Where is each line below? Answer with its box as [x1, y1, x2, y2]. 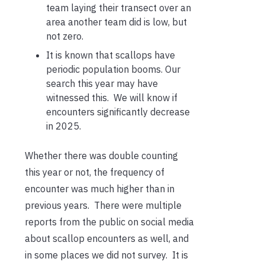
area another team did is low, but [46, 16, 187, 28]
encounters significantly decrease [46, 106, 190, 118]
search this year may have [46, 77, 158, 90]
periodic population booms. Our [46, 63, 180, 76]
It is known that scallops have [46, 49, 175, 62]
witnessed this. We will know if [46, 92, 177, 104]
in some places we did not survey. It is [25, 249, 188, 261]
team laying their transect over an [46, 2, 191, 14]
